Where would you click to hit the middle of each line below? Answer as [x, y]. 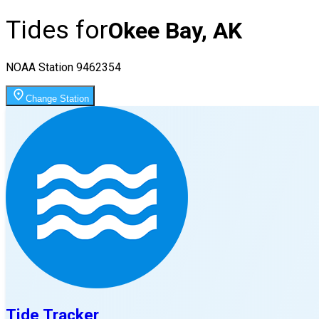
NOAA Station [41, 67]
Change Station [57, 98]
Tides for [57, 30]
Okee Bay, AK [175, 31]
